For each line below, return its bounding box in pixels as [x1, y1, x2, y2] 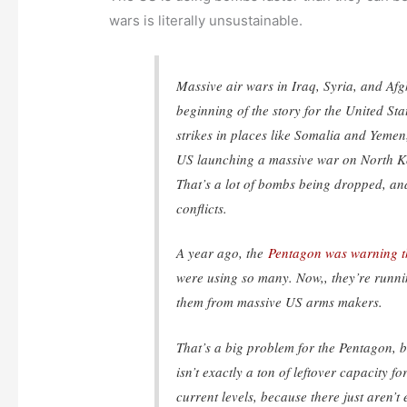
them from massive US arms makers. [176, 293, 383, 312]
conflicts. [176, 198, 228, 217]
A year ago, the [176, 243, 269, 263]
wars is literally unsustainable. [109, 12, 307, 30]
